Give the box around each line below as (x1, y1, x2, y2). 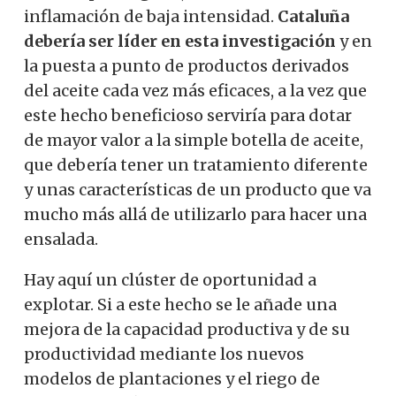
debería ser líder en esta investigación (24, 30, 339, 51)
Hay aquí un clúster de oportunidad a (24, 269, 316, 290)
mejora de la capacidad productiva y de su (24, 318, 350, 339)
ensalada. (24, 228, 98, 249)
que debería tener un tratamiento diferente (24, 154, 368, 175)
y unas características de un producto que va (24, 179, 371, 200)
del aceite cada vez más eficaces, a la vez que (24, 80, 367, 101)
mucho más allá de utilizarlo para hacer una (24, 203, 367, 225)
